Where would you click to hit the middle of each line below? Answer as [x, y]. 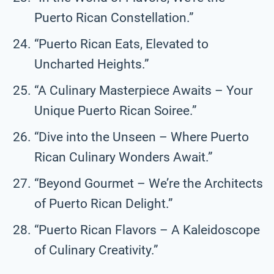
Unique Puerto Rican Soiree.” [116, 110]
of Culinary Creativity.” [96, 250]
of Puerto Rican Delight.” [104, 203]
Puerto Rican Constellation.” [114, 17]
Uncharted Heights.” [92, 64]
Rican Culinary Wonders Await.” [124, 157]
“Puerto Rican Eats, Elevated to [121, 44]
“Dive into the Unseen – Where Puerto [142, 137]
